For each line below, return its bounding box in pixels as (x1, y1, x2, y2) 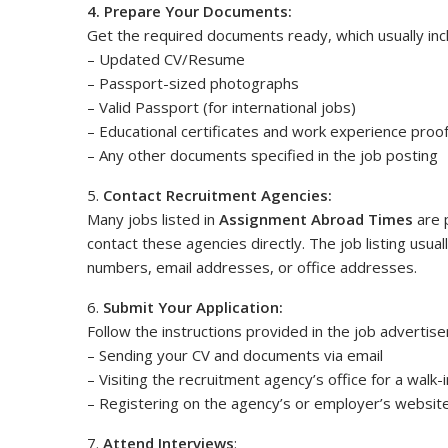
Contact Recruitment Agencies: (103, 185, 332, 206)
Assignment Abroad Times (219, 209, 413, 230)
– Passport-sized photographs (87, 73, 299, 94)
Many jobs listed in (87, 209, 219, 230)
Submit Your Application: (103, 297, 283, 318)
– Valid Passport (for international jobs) (87, 97, 356, 118)
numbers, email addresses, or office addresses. (87, 257, 417, 278)
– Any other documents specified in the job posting (87, 145, 438, 166)
